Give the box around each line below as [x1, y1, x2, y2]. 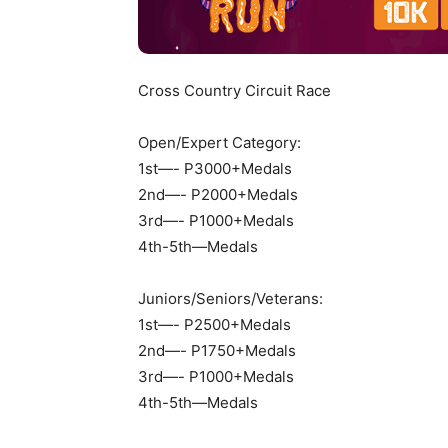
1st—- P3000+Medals [138, 158, 292, 178]
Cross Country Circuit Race [138, 80, 331, 100]
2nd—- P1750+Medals [138, 340, 296, 360]
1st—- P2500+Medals [138, 314, 291, 334]
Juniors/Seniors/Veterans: [138, 288, 323, 308]
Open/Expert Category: [138, 132, 301, 152]
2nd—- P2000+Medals [138, 184, 298, 204]
